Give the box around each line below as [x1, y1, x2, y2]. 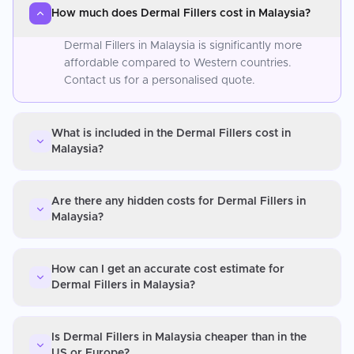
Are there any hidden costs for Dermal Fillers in [51, 195, 306, 207]
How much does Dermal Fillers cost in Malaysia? [51, 7, 311, 19]
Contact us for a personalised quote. [64, 74, 255, 86]
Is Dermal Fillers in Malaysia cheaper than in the [51, 331, 307, 343]
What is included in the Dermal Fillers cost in [51, 127, 291, 139]
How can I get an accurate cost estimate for [51, 263, 284, 275]
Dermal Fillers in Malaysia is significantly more [64, 40, 302, 51]
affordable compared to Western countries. [64, 57, 292, 69]
